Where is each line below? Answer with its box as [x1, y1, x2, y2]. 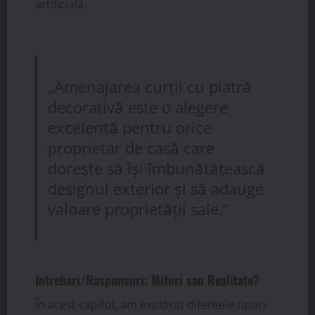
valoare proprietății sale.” [48, 198, 229, 220]
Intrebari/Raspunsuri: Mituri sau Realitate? [35, 271, 259, 290]
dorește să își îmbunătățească [48, 157, 266, 179]
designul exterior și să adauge [48, 177, 264, 200]
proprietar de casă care [48, 136, 215, 159]
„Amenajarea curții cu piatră [48, 75, 252, 98]
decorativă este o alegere [48, 96, 229, 118]
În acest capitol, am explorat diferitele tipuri [35, 297, 266, 313]
